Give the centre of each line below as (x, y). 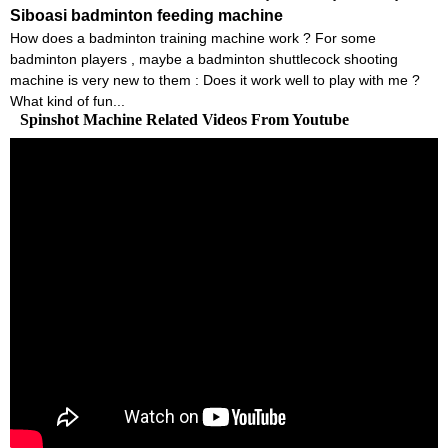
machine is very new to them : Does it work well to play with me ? (215, 79)
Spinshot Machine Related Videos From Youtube (184, 119)
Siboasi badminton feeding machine (146, 15)
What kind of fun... (67, 100)
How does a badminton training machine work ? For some (193, 37)
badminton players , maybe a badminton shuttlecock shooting (204, 58)
